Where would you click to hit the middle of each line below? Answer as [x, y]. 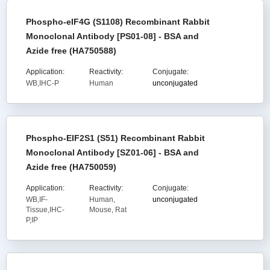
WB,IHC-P [42, 83]
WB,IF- [37, 199]
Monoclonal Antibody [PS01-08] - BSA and [112, 36]
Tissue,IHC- [45, 210]
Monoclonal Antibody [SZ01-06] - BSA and [112, 152]
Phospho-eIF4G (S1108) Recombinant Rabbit [118, 22]
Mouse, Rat [108, 210]
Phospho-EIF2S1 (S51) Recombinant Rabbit [115, 138]
